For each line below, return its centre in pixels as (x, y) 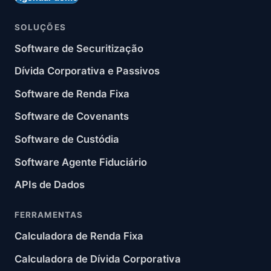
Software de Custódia (67, 139)
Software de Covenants (72, 116)
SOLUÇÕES (40, 27)
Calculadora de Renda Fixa (79, 236)
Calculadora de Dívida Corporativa (98, 259)
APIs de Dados (50, 185)
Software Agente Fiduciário (81, 162)
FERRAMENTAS (49, 215)
